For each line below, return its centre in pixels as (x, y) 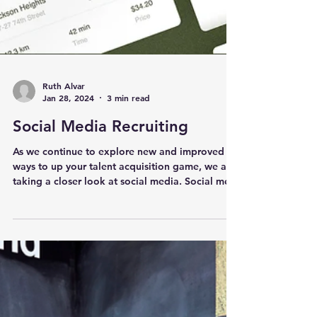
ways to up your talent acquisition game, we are (124, 243)
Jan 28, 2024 (68, 174)
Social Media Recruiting (100, 203)
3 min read (128, 174)
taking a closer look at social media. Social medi (126, 258)
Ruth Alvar (64, 162)
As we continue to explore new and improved (119, 228)
